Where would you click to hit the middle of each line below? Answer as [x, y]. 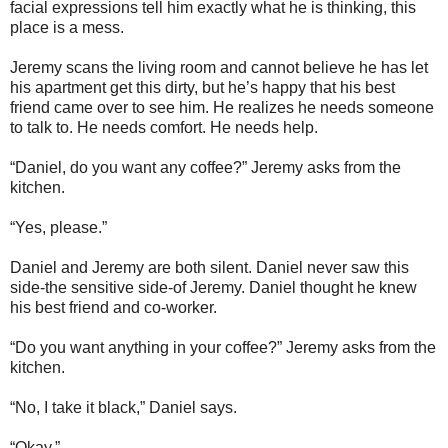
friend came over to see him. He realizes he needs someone [222, 107]
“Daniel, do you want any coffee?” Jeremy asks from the [205, 167]
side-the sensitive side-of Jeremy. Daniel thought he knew [213, 287]
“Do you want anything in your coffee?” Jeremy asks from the [223, 347]
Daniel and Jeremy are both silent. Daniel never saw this [209, 267]
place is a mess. [67, 27]
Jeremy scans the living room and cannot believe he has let [219, 67]
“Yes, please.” [58, 227]
